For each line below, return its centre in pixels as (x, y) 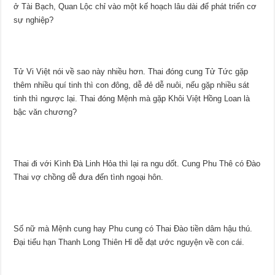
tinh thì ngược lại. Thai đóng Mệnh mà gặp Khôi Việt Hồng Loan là (132, 98)
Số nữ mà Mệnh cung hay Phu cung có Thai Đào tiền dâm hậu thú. (133, 228)
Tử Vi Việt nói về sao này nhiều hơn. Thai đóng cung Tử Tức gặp (131, 71)
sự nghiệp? (34, 20)
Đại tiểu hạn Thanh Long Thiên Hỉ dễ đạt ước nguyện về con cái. (129, 242)
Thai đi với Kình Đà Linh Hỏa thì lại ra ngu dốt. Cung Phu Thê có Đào (137, 163)
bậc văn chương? (45, 112)
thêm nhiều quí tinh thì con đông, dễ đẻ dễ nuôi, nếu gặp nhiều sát (132, 85)
